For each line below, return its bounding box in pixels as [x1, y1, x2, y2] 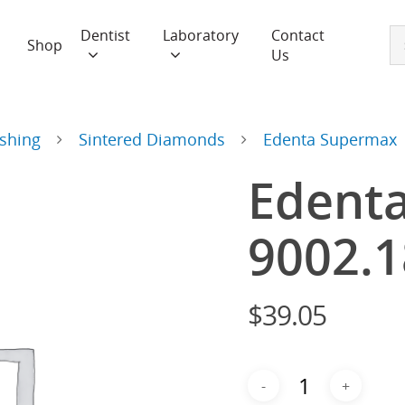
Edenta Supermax [263, 127, 397, 150]
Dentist [80, 25, 130, 45]
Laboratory [162, 25, 239, 45]
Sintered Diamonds [79, 127, 225, 150]
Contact [270, 25, 325, 45]
